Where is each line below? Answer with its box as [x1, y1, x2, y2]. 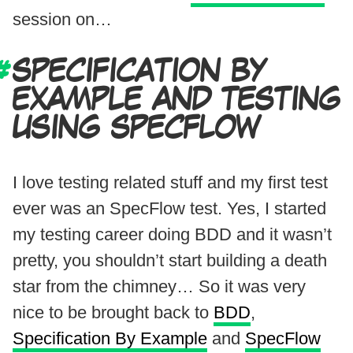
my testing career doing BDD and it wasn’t [13, 224, 332, 244]
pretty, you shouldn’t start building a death [13, 250, 327, 270]
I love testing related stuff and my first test [13, 172, 328, 192]
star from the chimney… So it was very [13, 276, 306, 296]
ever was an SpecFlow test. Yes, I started [13, 198, 326, 218]
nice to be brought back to [13, 302, 214, 322]
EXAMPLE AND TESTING [13, 86, 340, 115]
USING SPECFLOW [13, 114, 259, 143]
